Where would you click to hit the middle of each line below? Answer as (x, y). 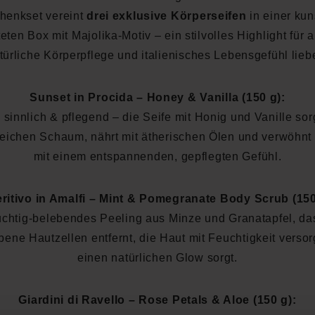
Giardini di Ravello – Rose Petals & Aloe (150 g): (157, 300)
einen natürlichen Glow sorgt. (157, 257)
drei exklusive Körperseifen (167, 15)
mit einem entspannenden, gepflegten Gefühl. (157, 156)
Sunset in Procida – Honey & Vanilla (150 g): (157, 97)
